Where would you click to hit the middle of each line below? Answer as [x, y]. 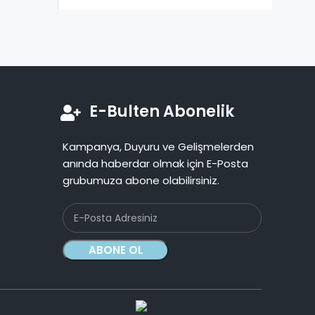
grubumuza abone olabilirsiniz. [141, 181]
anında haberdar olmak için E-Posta [155, 164]
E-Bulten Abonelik [162, 112]
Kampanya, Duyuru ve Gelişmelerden [158, 147]
